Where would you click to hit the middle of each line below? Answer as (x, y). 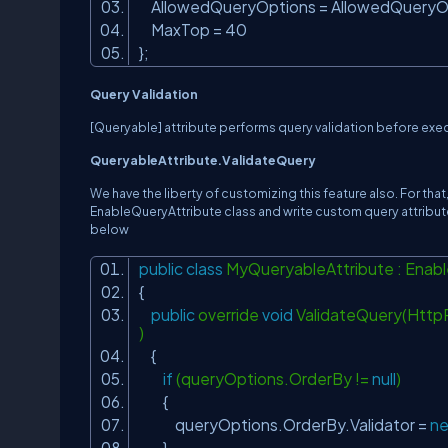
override (228, 314)
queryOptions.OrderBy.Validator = (284, 424)
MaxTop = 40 (196, 29)
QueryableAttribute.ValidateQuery (203, 160)
